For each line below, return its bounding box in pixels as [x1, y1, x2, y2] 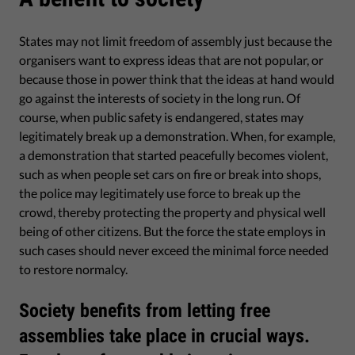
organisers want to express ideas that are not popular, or [19, 52, 323, 67]
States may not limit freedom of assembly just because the [19, 33, 332, 48]
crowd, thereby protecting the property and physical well [19, 204, 326, 219]
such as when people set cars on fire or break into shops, [19, 166, 321, 181]
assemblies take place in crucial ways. [19, 325, 310, 347]
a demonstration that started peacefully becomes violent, [19, 147, 328, 162]
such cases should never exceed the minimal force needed [19, 242, 329, 258]
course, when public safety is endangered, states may [19, 109, 303, 124]
